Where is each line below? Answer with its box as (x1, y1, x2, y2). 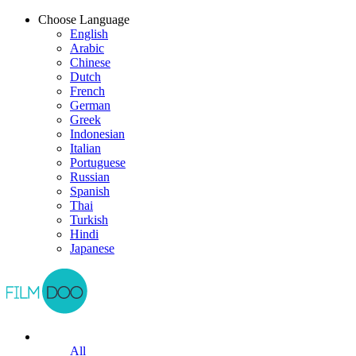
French (70, 84, 105, 98)
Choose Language (38, 13, 130, 26)
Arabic (70, 41, 104, 55)
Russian (70, 170, 110, 184)
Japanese (70, 242, 114, 255)
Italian (70, 141, 101, 155)
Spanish (70, 184, 110, 198)
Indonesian (70, 127, 125, 141)
